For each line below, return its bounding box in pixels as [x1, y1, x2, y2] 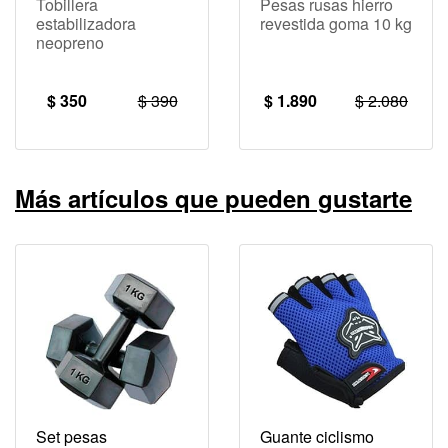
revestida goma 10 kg [260, 11, 412, 35]
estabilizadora [36, 11, 136, 35]
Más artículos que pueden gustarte [15, 180, 412, 215]
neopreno [36, 30, 104, 54]
